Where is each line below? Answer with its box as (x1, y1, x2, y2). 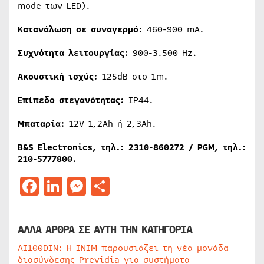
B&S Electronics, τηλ (18, 141, 116, 154)
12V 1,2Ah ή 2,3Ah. (65, 117, 156, 130)
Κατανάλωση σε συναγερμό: (18, 23, 143, 36)
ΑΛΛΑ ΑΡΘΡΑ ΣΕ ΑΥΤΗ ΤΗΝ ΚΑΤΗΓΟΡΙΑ (18, 222, 192, 238)
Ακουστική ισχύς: (18, 70, 98, 83)
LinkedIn (62, 173, 144, 199)
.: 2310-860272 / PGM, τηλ (116, 141, 238, 154)
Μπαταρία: (18, 117, 65, 130)
